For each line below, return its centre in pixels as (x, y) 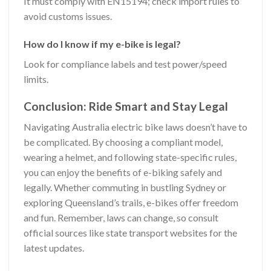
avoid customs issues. (68, 16)
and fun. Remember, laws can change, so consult (121, 218)
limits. (36, 79)
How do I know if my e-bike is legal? (102, 44)
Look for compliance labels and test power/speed (125, 64)
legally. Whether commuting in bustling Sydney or (125, 188)
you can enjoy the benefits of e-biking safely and (123, 172)
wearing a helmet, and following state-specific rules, (130, 157)
